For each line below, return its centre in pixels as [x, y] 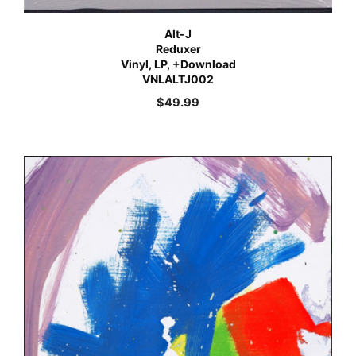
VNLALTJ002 [178, 79]
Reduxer [178, 48]
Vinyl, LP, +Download [178, 64]
